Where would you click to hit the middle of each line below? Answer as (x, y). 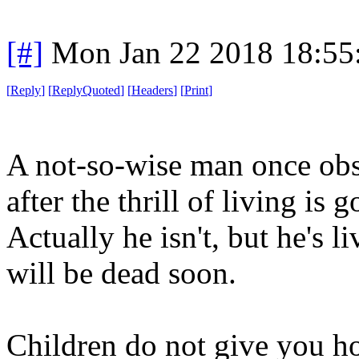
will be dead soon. (121, 272)
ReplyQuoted (86, 90)
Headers (152, 90)
